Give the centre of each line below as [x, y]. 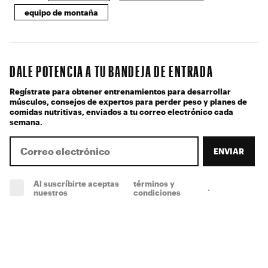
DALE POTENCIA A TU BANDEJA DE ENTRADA [112, 71]
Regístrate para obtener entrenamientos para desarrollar [120, 91]
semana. [26, 121]
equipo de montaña [61, 12]
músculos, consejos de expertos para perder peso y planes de [128, 101]
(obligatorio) [234, 188]
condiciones [157, 192]
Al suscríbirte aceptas [76, 183]
